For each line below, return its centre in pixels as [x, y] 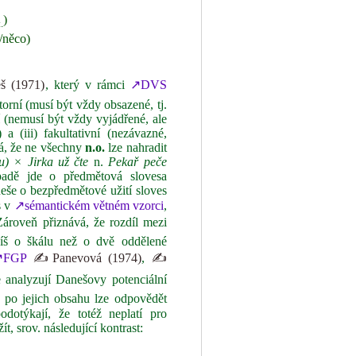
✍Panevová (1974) [87, 258]
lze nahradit [135, 147]
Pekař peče [137, 162]
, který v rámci [87, 85]
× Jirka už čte [51, 162]
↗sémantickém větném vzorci [89, 205]
